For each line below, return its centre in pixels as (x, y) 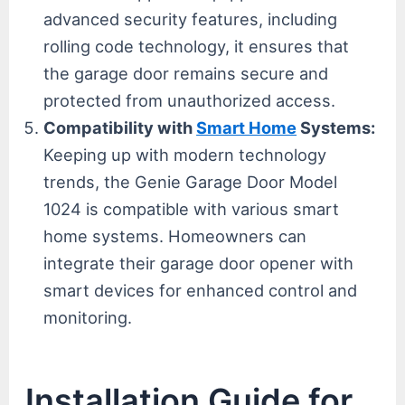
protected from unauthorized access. (190, 101)
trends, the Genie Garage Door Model (191, 182)
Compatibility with (120, 128)
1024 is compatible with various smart (192, 209)
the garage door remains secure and (186, 74)
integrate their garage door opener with (199, 264)
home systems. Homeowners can (175, 236)
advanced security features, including (191, 19)
